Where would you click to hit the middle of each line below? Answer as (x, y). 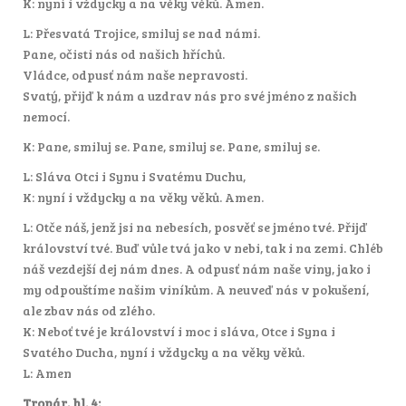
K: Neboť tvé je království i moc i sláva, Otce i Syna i (179, 331)
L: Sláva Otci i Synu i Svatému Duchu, (134, 176)
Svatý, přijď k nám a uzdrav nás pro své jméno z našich (190, 95)
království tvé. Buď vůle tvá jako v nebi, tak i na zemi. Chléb (203, 247)
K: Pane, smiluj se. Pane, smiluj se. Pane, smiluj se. (171, 146)
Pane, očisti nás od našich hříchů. (124, 53)
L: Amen (47, 372)
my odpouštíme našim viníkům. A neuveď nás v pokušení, (196, 289)
